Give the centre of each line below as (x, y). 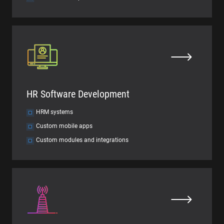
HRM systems (54, 112)
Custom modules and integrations (82, 140)
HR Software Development (78, 94)
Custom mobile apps (64, 126)
